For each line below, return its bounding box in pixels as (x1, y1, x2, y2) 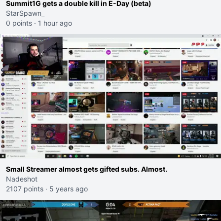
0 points (6, 19, 32, 27)
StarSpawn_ (6, 9, 44, 17)
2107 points (6, 184, 43, 193)
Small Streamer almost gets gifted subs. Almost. (6, 165, 167, 173)
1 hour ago (38, 19, 72, 27)
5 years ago (49, 184, 88, 193)
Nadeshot (6, 175, 37, 183)
